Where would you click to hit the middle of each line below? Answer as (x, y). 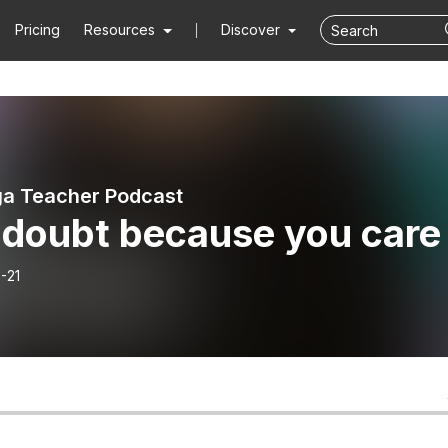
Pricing (38, 29)
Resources (120, 29)
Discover (252, 29)
